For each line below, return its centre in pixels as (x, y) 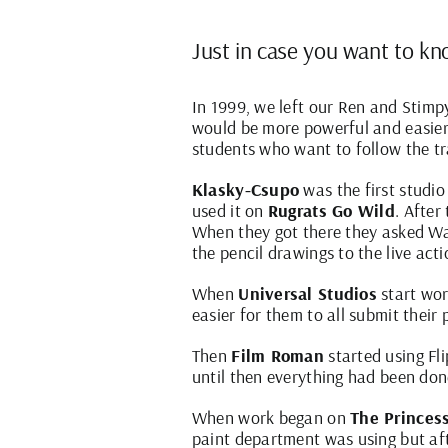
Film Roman (278, 356)
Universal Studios (307, 294)
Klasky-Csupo (245, 190)
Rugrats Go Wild (331, 211)
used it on (229, 211)
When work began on (271, 418)
